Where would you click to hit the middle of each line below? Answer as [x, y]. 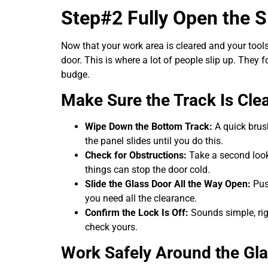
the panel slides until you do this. [154, 141]
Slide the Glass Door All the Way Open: [168, 184]
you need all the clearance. [141, 198]
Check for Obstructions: [136, 155]
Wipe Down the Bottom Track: [149, 126]
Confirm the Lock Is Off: [137, 212]
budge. [75, 74]
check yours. [111, 227]
